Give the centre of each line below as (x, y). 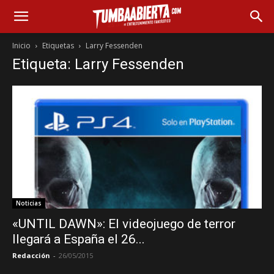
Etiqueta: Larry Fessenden (98, 64)
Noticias (29, 203)
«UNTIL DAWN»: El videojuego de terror (124, 224)
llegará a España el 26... (79, 239)
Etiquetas (58, 46)
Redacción (31, 256)
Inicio (21, 46)
